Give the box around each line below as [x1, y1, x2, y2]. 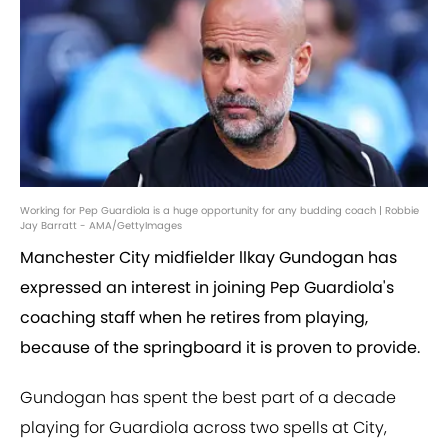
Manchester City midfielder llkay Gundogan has [20, 246, 397, 270]
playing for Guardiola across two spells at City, [20, 416, 387, 440]
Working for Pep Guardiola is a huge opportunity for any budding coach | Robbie [20, 203, 419, 219]
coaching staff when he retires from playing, [20, 306, 368, 330]
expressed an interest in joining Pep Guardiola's [20, 276, 394, 300]
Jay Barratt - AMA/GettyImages [20, 218, 182, 234]
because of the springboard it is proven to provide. [20, 336, 420, 360]
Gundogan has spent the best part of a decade [20, 386, 396, 410]
